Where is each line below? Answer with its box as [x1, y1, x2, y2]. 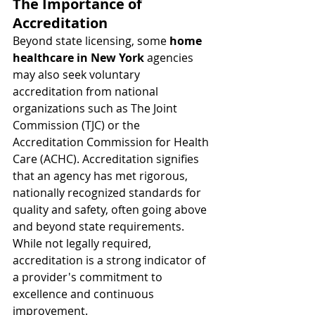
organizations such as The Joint [13, 101, 180, 116]
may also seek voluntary [13, 67, 143, 82]
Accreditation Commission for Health [13, 134, 212, 150]
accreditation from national [13, 84, 161, 99]
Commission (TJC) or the [13, 117, 143, 133]
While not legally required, [13, 236, 154, 251]
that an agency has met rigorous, [13, 168, 191, 184]
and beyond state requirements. [13, 219, 187, 234]
